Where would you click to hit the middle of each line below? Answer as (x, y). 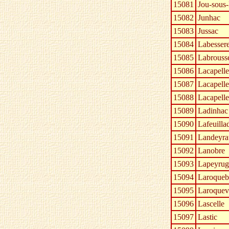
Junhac (209, 18)
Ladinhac (213, 111)
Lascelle (211, 204)
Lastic (208, 217)
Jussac (208, 31)
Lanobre (211, 151)
